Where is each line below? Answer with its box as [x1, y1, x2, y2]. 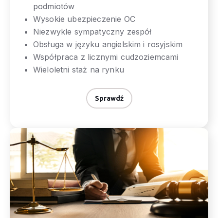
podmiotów [33, 1, 75, 12]
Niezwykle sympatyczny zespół [33, 27, 152, 37]
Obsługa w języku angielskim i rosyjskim [33, 39, 183, 50]
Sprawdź [94, 94, 124, 103]
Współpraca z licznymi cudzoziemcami [33, 52, 179, 62]
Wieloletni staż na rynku [33, 65, 124, 75]
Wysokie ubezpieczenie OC [33, 14, 135, 24]
